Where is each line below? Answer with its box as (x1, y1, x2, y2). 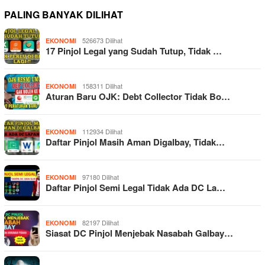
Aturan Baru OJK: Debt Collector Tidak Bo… (46, 89, 230, 103)
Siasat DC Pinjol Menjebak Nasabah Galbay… (46, 226, 233, 240)
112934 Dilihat (82, 126, 122, 136)
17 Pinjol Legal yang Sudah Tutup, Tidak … (46, 44, 222, 57)
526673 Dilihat (82, 35, 122, 45)
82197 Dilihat (82, 217, 119, 227)
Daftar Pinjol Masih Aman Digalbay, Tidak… (46, 135, 225, 148)
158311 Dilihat (82, 80, 122, 91)
